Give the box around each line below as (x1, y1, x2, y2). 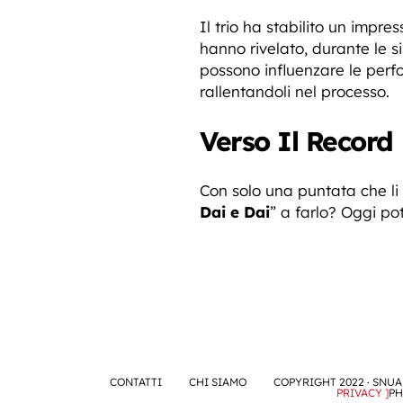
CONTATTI (110, 374, 162, 389)
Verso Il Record (200, 123, 393, 158)
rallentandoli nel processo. (200, 81, 390, 101)
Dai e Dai (200, 201, 270, 221)
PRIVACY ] (336, 385, 389, 399)
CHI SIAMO (189, 374, 246, 389)
